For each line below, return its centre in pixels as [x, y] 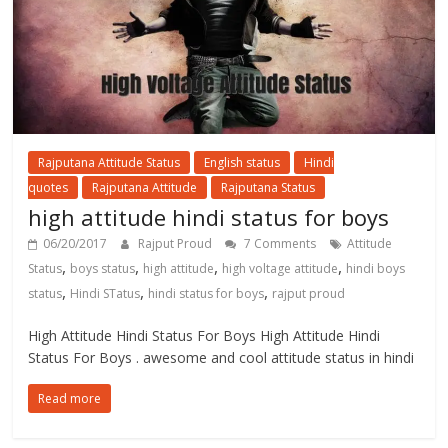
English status [242, 163]
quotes [48, 188]
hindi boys [376, 269]
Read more [70, 399]
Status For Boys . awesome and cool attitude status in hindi [221, 358]
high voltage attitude [280, 269]
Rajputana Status [268, 188]
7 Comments [279, 244]
